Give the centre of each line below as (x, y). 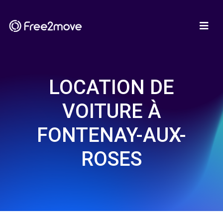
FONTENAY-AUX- (111, 135)
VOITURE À (111, 111)
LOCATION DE (111, 87)
